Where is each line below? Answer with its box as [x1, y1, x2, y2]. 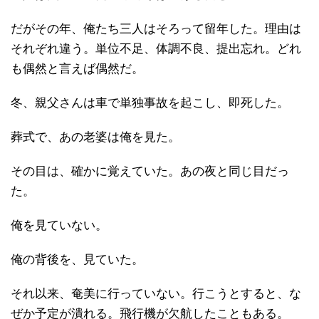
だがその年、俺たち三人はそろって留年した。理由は [11, 21, 301, 36]
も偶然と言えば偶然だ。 [11, 61, 144, 75]
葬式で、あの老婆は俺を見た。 [11, 130, 180, 144]
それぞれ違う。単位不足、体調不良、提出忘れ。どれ [11, 41, 301, 56]
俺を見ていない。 [11, 218, 108, 232]
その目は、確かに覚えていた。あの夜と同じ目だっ [11, 164, 289, 178]
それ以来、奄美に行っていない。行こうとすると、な [11, 286, 301, 300]
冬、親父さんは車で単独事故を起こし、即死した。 [11, 95, 289, 110]
